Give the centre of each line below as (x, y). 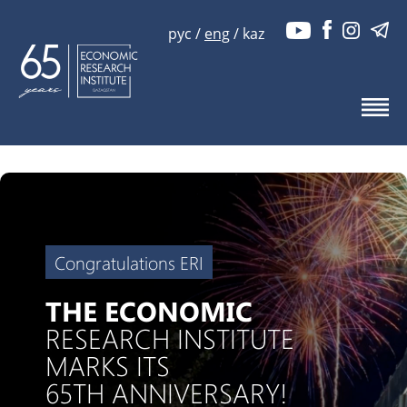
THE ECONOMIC (149, 311)
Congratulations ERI (129, 262)
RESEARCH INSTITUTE (170, 338)
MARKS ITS (108, 365)
